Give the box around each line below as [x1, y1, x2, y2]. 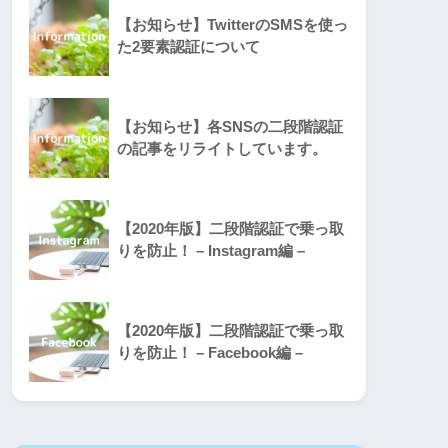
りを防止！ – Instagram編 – [117, 242, 305, 260]
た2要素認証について [117, 38, 260, 56]
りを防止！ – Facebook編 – [117, 344, 303, 362]
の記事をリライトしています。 [117, 140, 327, 158]
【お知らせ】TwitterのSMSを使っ [117, 16, 348, 34]
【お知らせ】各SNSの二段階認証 [117, 118, 343, 136]
